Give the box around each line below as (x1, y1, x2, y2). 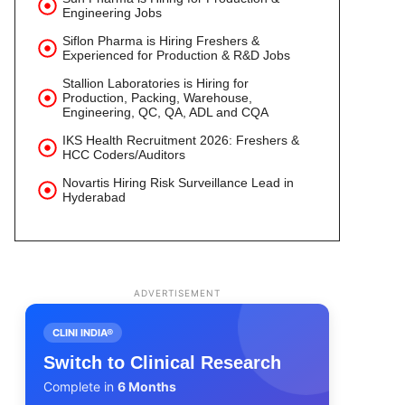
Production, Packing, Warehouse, (62, 90, 252, 105)
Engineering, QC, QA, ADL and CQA (62, 105, 268, 119)
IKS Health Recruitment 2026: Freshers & (62, 133, 299, 147)
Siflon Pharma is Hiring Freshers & (62, 33, 259, 48)
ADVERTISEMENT (134, 287, 221, 298)
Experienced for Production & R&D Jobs (62, 48, 290, 62)
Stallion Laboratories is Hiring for (62, 76, 249, 90)
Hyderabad (62, 190, 126, 204)
